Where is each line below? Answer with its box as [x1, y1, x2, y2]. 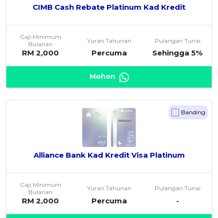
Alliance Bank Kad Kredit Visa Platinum [33, 150, 185, 160]
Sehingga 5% [152, 48, 203, 58]
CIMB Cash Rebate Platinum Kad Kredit [33, 2, 185, 12]
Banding [181, 108, 205, 116]
